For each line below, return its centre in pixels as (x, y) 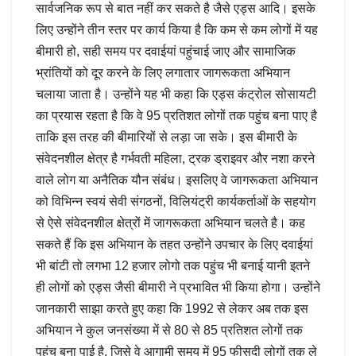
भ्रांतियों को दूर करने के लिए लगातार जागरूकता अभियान (163, 72)
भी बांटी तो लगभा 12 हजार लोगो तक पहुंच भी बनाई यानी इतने (173, 265)
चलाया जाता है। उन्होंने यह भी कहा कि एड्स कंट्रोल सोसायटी (176, 94)
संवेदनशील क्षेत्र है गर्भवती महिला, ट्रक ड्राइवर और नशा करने (175, 158)
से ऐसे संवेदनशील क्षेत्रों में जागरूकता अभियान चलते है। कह (170, 222)
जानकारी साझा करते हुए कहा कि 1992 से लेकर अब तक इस (172, 308)
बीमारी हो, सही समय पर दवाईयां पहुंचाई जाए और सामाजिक (166, 51)
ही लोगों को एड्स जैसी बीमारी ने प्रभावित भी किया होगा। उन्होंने (178, 287)
